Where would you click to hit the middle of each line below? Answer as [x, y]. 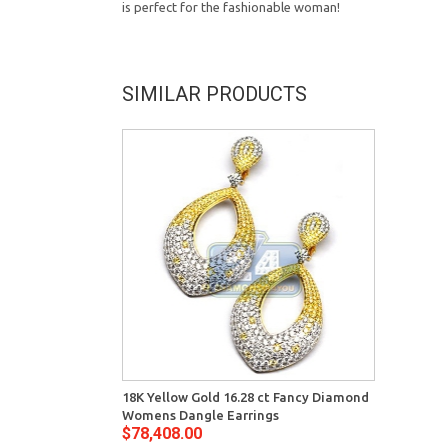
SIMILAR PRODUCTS [214, 93]
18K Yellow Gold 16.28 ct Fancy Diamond [245, 397]
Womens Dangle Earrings [200, 415]
